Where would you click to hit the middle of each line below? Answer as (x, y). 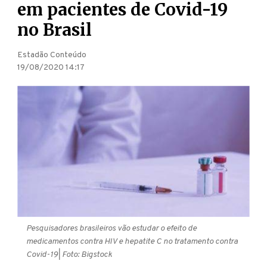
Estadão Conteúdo (52, 55)
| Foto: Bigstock (85, 254)
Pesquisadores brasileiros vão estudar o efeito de (111, 228)
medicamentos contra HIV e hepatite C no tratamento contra (132, 241)
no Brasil (55, 30)
